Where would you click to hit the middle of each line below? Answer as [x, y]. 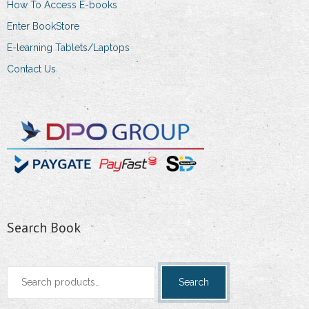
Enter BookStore [43, 26]
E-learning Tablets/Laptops [68, 47]
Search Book [44, 227]
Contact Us [31, 69]
